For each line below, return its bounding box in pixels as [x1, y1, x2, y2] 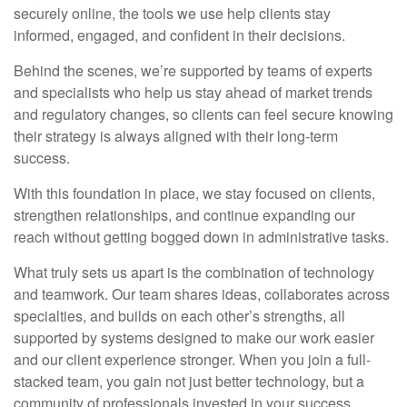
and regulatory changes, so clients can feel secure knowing [14, 104, 393, 124]
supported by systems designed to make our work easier [14, 327, 374, 348]
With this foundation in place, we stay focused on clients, [14, 183, 375, 203]
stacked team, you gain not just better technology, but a [14, 371, 364, 392]
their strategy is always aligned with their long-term [14, 125, 338, 146]
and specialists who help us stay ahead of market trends [14, 82, 372, 103]
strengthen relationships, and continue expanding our [14, 204, 355, 225]
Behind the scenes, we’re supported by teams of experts [14, 60, 372, 81]
